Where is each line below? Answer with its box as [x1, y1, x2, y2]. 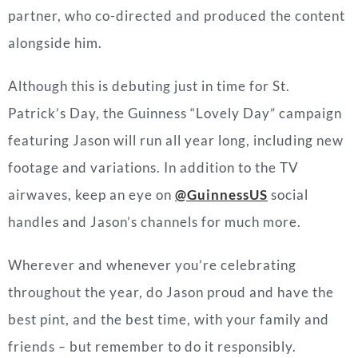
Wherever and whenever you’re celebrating [8, 256, 296, 273]
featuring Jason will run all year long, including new [8, 131, 344, 149]
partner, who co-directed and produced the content [8, 6, 345, 24]
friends [8, 337, 58, 355]
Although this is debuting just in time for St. [8, 77, 290, 94]
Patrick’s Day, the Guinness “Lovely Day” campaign [8, 104, 342, 121]
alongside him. [8, 34, 102, 51]
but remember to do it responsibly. [66, 337, 296, 355]
